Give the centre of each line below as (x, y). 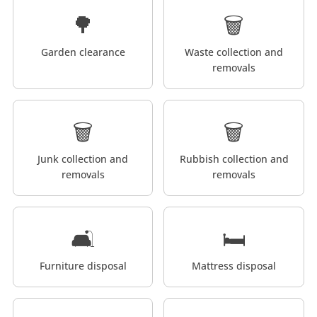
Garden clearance (83, 52)
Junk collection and (83, 159)
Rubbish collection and (234, 159)
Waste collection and (234, 52)
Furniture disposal (83, 266)
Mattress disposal (234, 266)
